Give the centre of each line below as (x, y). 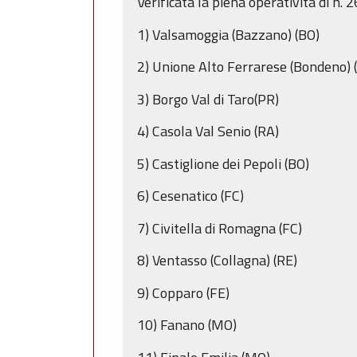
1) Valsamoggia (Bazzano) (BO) (228, 34)
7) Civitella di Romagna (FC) (220, 228)
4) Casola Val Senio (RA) (208, 131)
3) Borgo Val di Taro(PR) (208, 99)
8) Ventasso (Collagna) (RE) (217, 261)
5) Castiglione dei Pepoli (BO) (223, 163)
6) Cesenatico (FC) (190, 196)
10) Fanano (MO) (187, 325)
